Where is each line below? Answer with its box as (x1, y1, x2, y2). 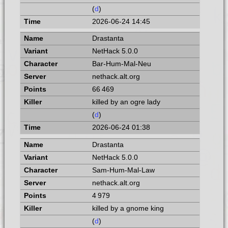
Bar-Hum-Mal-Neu (92, 60, 151, 68)
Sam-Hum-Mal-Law (92, 166, 155, 175)
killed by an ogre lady (92, 98, 160, 106)
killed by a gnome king (92, 205, 164, 213)
